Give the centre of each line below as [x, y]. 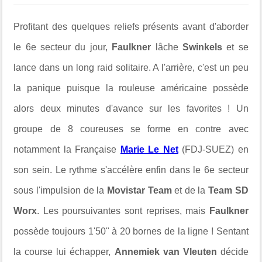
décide [234, 251]
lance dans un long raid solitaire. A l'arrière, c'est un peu [131, 67]
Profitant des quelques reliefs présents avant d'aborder [131, 26]
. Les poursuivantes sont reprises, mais [123, 211]
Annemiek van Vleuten [167, 251]
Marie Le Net [149, 149]
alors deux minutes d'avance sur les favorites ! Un [131, 108]
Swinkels [202, 47]
